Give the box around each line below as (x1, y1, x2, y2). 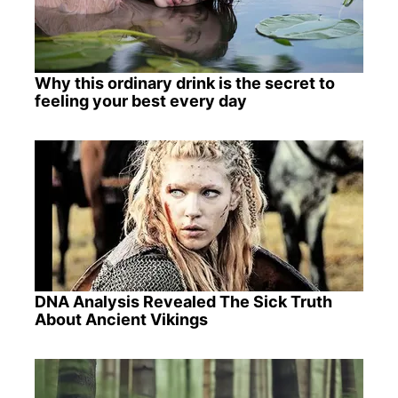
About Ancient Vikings (34, 309, 208, 329)
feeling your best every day (34, 91, 247, 110)
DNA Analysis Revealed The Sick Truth (34, 291, 332, 311)
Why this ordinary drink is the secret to (34, 73, 335, 92)
